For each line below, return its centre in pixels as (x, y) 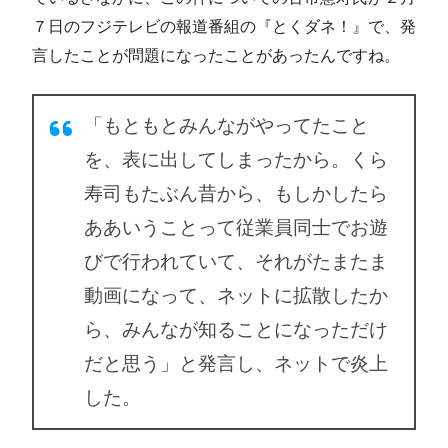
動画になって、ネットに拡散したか (236, 295)
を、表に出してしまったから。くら (236, 159)
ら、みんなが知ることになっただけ (236, 329)
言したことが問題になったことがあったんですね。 (216, 55)
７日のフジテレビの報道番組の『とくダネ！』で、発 (224, 26)
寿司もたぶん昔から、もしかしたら (236, 193)
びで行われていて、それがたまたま (236, 261)
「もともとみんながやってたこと (226, 125)
